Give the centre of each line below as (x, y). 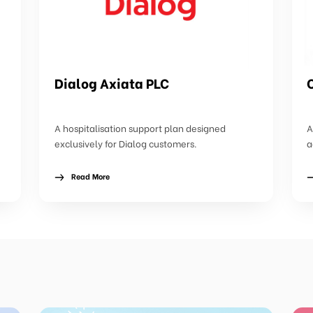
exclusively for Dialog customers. (125, 143)
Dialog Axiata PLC (111, 82)
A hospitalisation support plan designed (140, 128)
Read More (90, 176)
